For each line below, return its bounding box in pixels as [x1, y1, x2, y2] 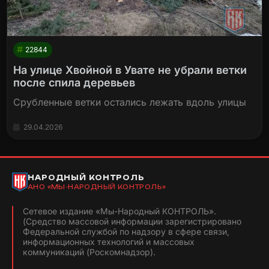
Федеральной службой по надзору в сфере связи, [23, 226, 229, 237]
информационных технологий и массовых [23, 237, 195, 247]
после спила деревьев [13, 76, 136, 89]
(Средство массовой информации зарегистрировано [23, 216, 241, 227]
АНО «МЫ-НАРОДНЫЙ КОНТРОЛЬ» [28, 183, 166, 190]
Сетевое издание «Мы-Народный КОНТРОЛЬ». [23, 206, 216, 217]
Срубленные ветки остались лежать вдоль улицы [13, 96, 247, 109]
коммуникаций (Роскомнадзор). [23, 247, 156, 258]
